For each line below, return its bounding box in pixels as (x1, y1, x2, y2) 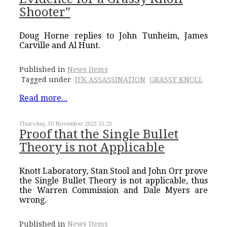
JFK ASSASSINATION (75, 75, 145, 84)
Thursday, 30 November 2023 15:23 (19, 121, 112, 128)
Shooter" (19, 5, 70, 20)
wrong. (19, 195, 47, 205)
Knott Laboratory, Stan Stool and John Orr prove (19, 166, 208, 176)
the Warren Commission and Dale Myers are (19, 185, 208, 196)
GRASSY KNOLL (149, 75, 203, 84)
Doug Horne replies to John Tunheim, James (19, 31, 208, 41)
